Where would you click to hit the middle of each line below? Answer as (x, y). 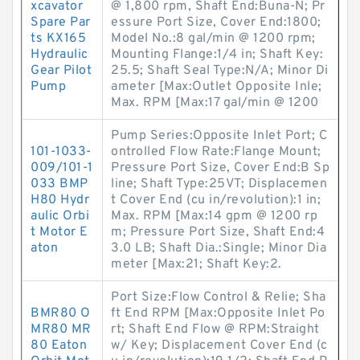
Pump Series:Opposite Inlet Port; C (219, 136)
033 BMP (59, 184)
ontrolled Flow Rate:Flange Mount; (216, 152)
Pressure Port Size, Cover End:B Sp (220, 168)
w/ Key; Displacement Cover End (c (219, 346)
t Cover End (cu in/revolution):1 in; (216, 200)
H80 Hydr (60, 200)
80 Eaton (59, 346)
